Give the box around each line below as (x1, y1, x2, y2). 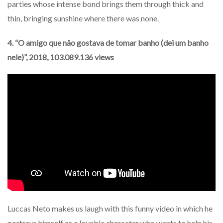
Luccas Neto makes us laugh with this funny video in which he (7, 204, 213, 214)
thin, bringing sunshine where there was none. (7, 13, 159, 23)
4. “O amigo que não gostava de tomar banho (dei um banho (7, 38, 209, 48)
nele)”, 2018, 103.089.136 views (7, 52, 114, 62)
